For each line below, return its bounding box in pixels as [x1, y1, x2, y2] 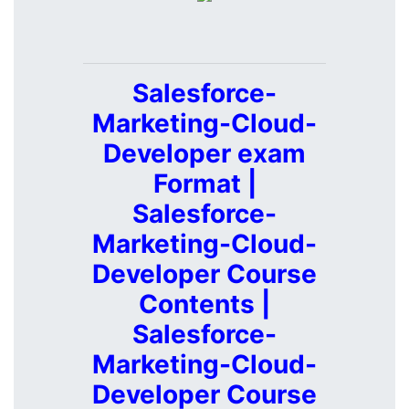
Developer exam [103, 137, 306, 169]
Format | [152, 167, 257, 199]
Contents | [139, 288, 270, 320]
